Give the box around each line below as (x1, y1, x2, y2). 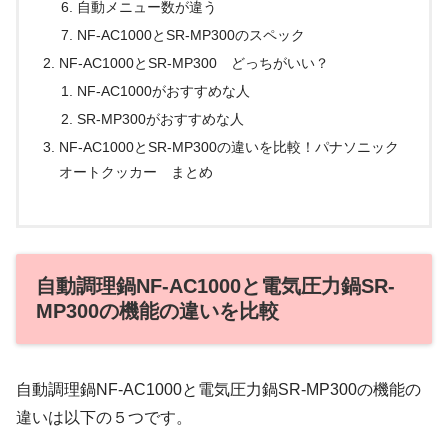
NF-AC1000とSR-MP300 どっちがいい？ (59, 55, 330, 72)
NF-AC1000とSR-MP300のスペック (76, 27, 305, 44)
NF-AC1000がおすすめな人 (76, 83, 250, 100)
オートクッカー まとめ (59, 163, 214, 180)
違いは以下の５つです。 (16, 409, 192, 427)
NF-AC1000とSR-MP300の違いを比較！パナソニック (59, 138, 400, 155)
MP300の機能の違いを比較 (36, 299, 279, 322)
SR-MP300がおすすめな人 (76, 110, 244, 127)
